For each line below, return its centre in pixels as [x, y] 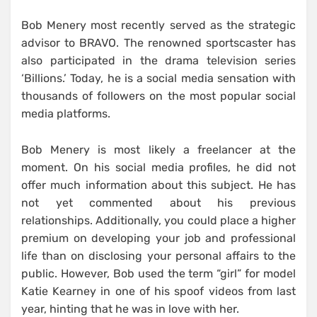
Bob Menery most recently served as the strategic [158, 25]
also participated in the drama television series [158, 61]
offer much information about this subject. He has [158, 185]
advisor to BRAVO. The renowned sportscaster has [158, 43]
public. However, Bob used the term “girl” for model [158, 274]
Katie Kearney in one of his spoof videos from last [158, 292]
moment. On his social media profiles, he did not [158, 168]
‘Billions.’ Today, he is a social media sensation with [158, 79]
